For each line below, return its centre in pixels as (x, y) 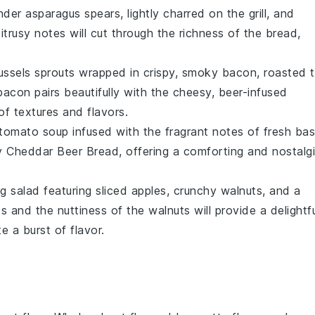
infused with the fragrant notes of (166, 131)
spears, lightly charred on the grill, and (187, 13)
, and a (282, 191)
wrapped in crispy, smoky (148, 72)
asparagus (53, 13)
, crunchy (193, 191)
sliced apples (131, 191)
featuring (67, 191)
